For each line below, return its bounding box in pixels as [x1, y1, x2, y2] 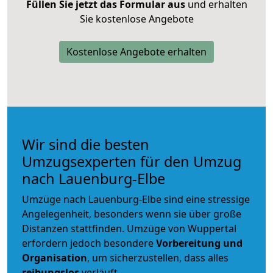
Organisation [22, 250, 87, 264]
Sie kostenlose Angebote [79, 12, 194, 26]
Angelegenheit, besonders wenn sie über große [22, 207, 241, 221]
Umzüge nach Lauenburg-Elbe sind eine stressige [22, 192, 250, 206]
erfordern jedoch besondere [22, 236, 156, 250]
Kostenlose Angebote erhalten [66, 44, 207, 58]
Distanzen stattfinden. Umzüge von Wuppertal [22, 221, 236, 235]
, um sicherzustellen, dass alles [87, 250, 229, 264]
